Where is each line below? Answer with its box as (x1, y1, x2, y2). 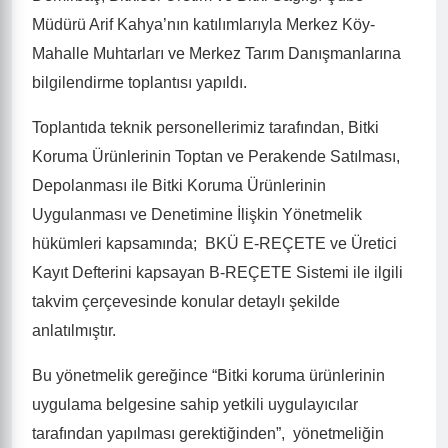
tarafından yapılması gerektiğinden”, (32, 425, 289, 442)
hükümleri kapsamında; (32, 235, 201, 252)
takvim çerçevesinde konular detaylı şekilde (32, 293, 340, 310)
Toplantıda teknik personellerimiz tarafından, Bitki (32, 119, 379, 136)
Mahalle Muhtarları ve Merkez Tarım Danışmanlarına (32, 45, 401, 62)
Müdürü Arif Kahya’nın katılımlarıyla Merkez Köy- (32, 16, 375, 33)
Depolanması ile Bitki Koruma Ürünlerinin (32, 177, 326, 194)
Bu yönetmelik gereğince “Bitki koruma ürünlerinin (32, 367, 385, 384)
